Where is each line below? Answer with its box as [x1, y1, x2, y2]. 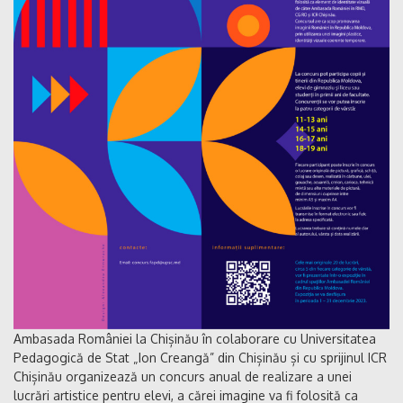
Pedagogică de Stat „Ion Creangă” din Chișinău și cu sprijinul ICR [13, 350, 387, 366]
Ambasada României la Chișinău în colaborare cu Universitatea [13, 331, 376, 347]
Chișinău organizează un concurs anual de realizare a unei [13, 369, 352, 385]
